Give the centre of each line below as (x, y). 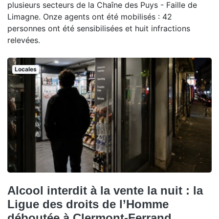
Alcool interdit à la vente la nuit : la (105, 191)
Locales (25, 69)
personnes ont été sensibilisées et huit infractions (99, 29)
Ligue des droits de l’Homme (88, 204)
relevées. (24, 40)
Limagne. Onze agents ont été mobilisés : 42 (90, 17)
